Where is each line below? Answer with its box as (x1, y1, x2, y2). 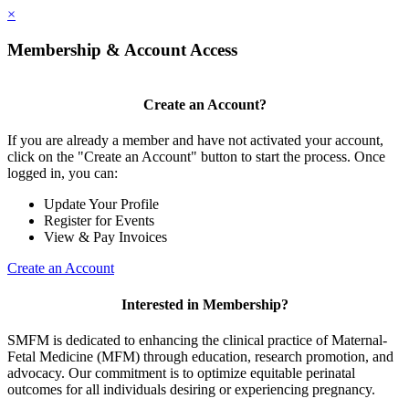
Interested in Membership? (121, 296, 288, 312)
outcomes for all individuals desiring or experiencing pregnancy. (7, 381, 375, 397)
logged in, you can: (7, 165, 118, 182)
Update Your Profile (44, 196, 159, 213)
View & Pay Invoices (44, 229, 167, 246)
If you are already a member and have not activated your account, (7, 132, 383, 149)
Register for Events (44, 213, 154, 229)
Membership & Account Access (7, 40, 237, 60)
